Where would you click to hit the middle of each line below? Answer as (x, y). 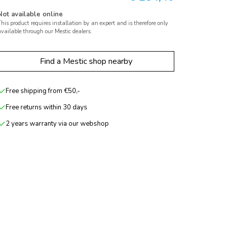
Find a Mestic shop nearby (86, 61)
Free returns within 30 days (47, 107)
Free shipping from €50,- (43, 91)
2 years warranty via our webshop (58, 124)
